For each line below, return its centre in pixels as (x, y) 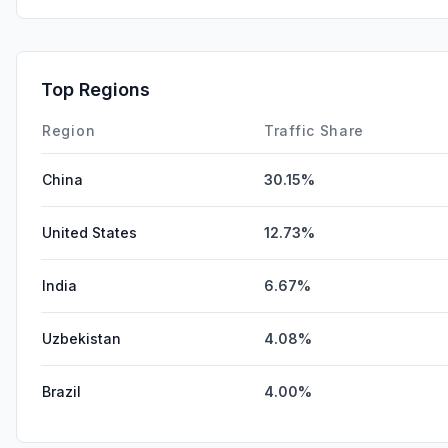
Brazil (61, 391)
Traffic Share (314, 130)
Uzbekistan (81, 338)
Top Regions (95, 89)
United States (89, 232)
